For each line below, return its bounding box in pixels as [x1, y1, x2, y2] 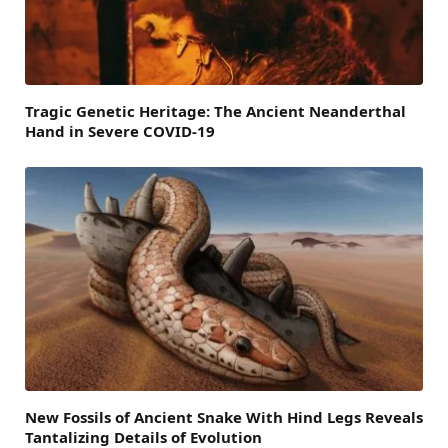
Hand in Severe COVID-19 [25, 120, 215, 141]
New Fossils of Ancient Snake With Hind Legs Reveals [25, 406, 423, 427]
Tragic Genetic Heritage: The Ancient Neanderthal [25, 100, 406, 121]
